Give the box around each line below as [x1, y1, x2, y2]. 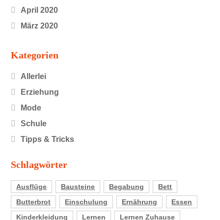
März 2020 [21, 22, 58, 30]
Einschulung [65, 197, 108, 206]
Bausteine [61, 182, 95, 191]
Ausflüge [16, 182, 47, 191]
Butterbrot [16, 197, 51, 206]
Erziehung [21, 87, 59, 96]
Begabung [109, 182, 144, 191]
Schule [21, 119, 47, 128]
